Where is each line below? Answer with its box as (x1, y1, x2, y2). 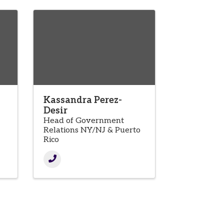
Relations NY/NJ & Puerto (43, 125, 140, 135)
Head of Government (43, 116, 124, 126)
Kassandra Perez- (43, 95, 122, 106)
